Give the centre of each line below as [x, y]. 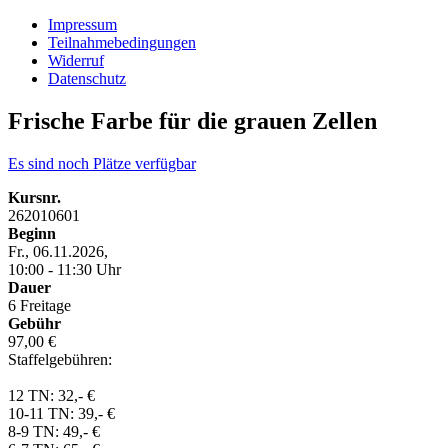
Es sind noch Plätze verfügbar [102, 163]
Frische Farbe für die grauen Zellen [192, 120]
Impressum [82, 24]
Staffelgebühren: [60, 359]
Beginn [32, 233]
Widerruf [76, 60]
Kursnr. [34, 197]
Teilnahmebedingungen [122, 42]
